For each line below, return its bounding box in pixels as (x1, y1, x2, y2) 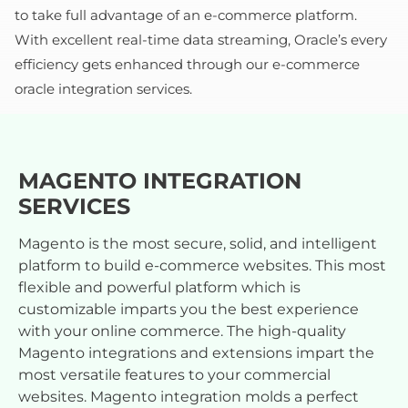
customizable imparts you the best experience (18, 300, 359, 318)
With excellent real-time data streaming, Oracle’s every (15, 30, 387, 48)
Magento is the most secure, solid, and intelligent (18, 234, 377, 252)
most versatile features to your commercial (18, 365, 331, 383)
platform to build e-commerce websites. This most (18, 256, 386, 274)
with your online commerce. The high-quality (18, 321, 346, 340)
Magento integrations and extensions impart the (18, 343, 374, 362)
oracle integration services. (15, 79, 192, 97)
